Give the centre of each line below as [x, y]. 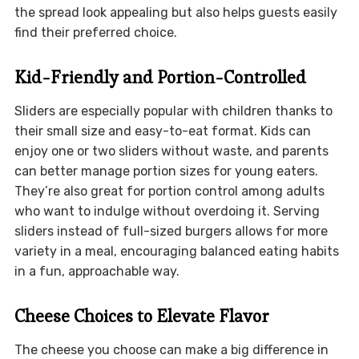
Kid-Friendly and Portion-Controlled [160, 77]
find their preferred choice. [95, 33]
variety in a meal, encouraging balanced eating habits [176, 252]
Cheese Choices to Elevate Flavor [141, 316]
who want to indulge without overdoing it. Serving [167, 212]
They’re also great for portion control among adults [169, 192]
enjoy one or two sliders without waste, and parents [171, 151]
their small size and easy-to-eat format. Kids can [162, 131]
